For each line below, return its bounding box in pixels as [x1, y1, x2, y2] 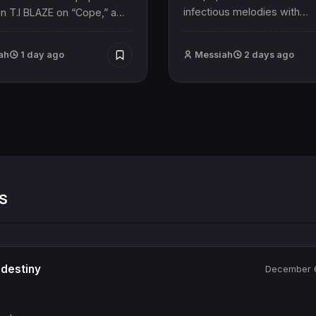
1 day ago [18, 49, 64, 60]
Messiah [195, 49, 233, 60]
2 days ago [242, 49, 294, 60]
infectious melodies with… [183, 5, 308, 18]
